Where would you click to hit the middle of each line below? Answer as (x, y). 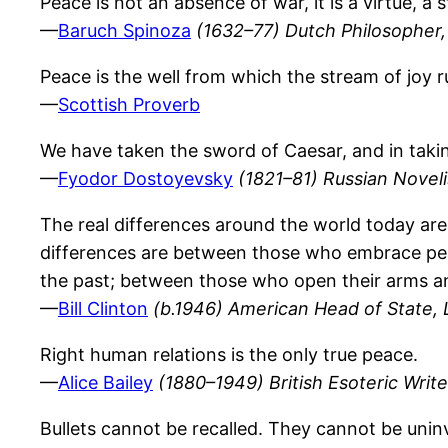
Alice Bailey (105, 383)
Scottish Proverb (129, 105)
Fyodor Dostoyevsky (145, 179)
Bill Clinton (103, 309)
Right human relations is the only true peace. (229, 355)
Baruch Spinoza (124, 31)
